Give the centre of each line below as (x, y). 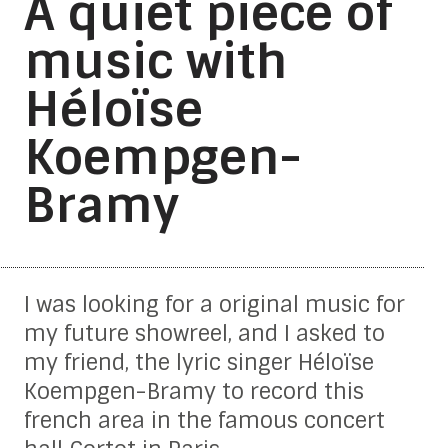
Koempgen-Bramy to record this (193, 391)
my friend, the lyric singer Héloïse (198, 362)
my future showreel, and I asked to (204, 333)
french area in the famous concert (204, 420)
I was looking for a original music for (214, 304)
